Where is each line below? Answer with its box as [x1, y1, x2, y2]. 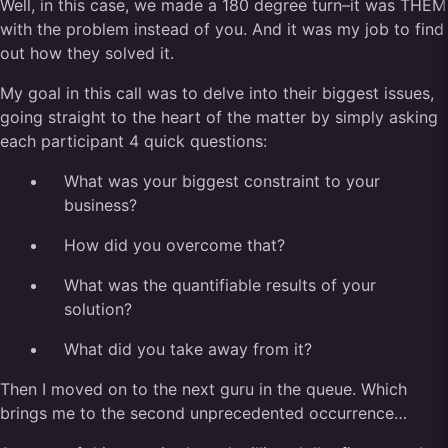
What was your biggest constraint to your [64, 171, 380, 191]
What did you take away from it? [64, 339, 312, 359]
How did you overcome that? [64, 235, 285, 255]
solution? [64, 299, 132, 319]
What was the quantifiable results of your [64, 275, 376, 295]
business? [64, 195, 137, 215]
